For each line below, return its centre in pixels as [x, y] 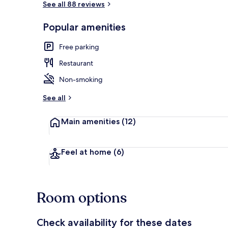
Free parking [79, 47]
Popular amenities [84, 27]
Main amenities [91, 121]
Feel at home [87, 152]
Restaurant [76, 63]
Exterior [200, 32]
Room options [82, 198]
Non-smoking [81, 79]
